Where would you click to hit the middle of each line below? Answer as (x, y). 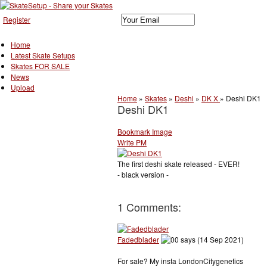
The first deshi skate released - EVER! (178, 163)
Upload (23, 87)
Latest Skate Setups (43, 55)
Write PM (132, 142)
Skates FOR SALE (40, 66)
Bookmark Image (145, 131)
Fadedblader (138, 240)
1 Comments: (149, 207)
